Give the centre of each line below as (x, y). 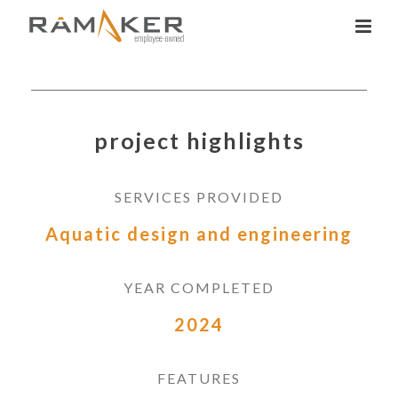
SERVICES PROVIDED (199, 196)
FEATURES (199, 378)
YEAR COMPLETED (199, 287)
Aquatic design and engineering (199, 233)
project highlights (199, 140)
